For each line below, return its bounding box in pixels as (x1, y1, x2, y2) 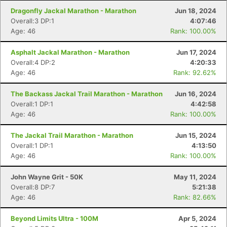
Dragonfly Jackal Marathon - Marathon (11, 7, 136, 15)
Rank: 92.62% (173, 68, 216, 77)
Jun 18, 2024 (175, 7, 216, 15)
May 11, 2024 (174, 173, 216, 181)
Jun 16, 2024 (175, 90, 216, 98)
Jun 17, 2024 (176, 48, 216, 56)
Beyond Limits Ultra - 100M (11, 214, 98, 222)
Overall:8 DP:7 (11, 183, 55, 191)
